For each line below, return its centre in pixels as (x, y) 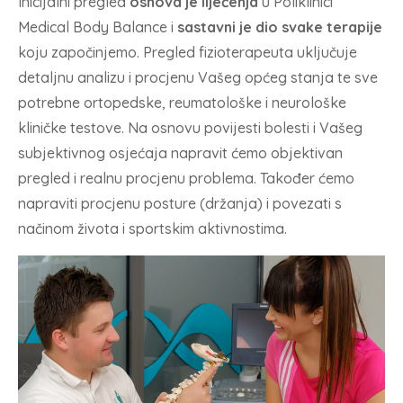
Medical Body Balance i (98, 27)
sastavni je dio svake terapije (280, 27)
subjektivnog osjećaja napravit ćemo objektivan (180, 152)
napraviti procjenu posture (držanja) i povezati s (180, 203)
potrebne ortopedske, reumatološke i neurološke (182, 102)
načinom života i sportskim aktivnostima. (152, 228)
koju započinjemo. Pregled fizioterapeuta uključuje (188, 52)
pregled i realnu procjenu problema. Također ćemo (186, 178)
